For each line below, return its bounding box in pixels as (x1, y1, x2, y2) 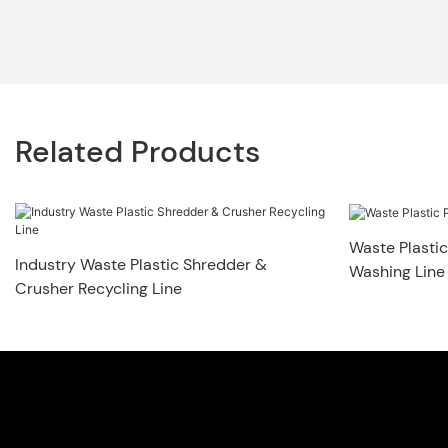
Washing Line (348, 260, 445, 282)
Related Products (15, 132, 260, 172)
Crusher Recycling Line (15, 277, 182, 299)
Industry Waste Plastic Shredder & (15, 253, 267, 275)
